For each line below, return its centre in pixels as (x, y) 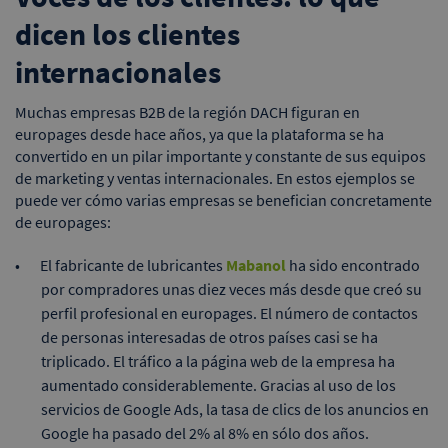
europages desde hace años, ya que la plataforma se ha (199, 133)
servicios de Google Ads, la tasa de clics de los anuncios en (235, 408)
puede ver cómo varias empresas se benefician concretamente (223, 199)
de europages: (63, 221)
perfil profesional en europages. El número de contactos (229, 312)
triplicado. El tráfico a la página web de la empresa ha (218, 360)
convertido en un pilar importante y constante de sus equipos (220, 155)
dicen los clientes (127, 33)
